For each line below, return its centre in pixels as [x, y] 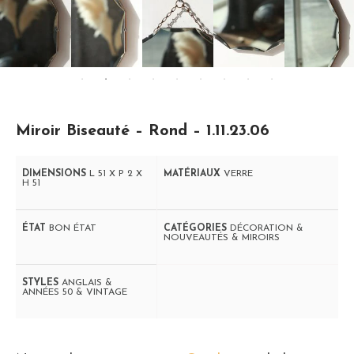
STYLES [42, 283]
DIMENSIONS [56, 174]
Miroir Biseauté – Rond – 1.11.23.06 [143, 131]
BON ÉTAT [73, 228]
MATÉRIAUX [194, 174]
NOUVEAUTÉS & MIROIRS [222, 238]
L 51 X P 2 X [116, 174]
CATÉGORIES [197, 228]
